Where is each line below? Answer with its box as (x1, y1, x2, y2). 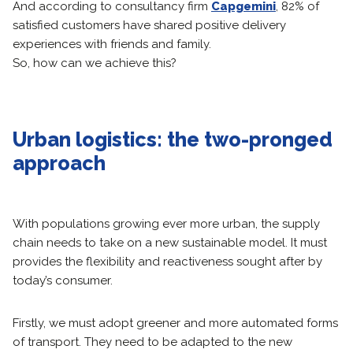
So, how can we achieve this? (13, 56, 176, 70)
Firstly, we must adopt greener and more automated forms (13, 316, 338, 330)
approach (13, 151, 106, 175)
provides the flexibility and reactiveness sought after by (13, 255, 322, 269)
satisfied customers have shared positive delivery (13, 18, 286, 32)
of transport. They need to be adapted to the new (13, 335, 292, 349)
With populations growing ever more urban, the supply (13, 217, 320, 231)
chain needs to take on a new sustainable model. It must (13, 236, 327, 250)
